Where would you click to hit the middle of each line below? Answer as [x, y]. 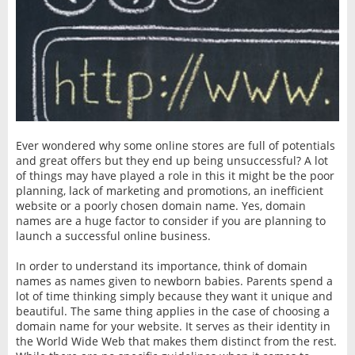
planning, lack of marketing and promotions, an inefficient [169, 190]
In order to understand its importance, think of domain [161, 265]
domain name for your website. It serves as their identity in [173, 326]
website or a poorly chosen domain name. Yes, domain [160, 205]
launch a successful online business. [113, 235]
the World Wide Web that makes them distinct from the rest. [176, 341]
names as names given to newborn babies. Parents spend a [174, 281]
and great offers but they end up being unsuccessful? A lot [172, 160]
